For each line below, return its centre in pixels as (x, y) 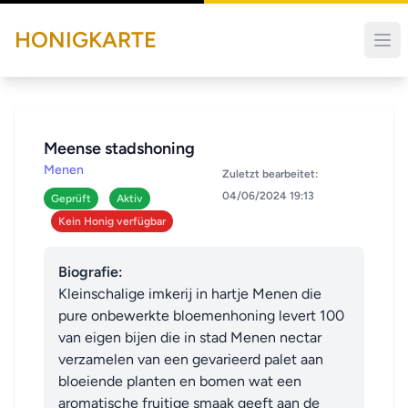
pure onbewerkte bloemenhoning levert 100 (201, 316)
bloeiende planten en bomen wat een (180, 381)
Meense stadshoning (119, 148)
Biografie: (91, 272)
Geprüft (71, 199)
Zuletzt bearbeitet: (270, 174)
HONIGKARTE (86, 40)
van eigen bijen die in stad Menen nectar (190, 337)
